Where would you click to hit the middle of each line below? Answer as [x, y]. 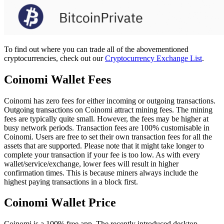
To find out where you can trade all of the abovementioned [96, 49]
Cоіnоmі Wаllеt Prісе [60, 203]
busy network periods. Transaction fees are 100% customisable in [107, 127]
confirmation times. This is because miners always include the [101, 172]
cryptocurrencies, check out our [54, 58]
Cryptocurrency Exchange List [153, 58]
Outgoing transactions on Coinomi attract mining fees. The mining [108, 109]
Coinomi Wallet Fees [57, 79]
